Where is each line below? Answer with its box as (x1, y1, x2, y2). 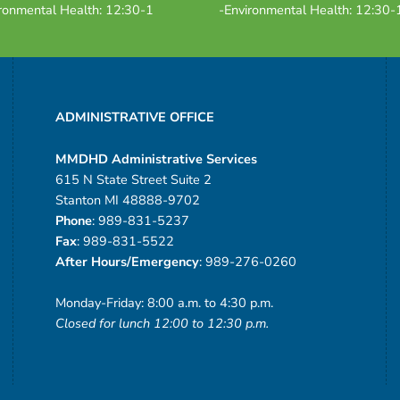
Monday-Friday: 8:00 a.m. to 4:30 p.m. (54, 294, 273, 312)
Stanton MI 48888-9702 (54, 191, 200, 210)
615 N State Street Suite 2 (54, 171, 212, 189)
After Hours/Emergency (54, 253, 199, 271)
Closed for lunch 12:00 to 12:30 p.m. (54, 314, 269, 333)
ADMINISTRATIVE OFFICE (54, 108, 214, 127)
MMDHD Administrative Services (54, 150, 257, 169)
